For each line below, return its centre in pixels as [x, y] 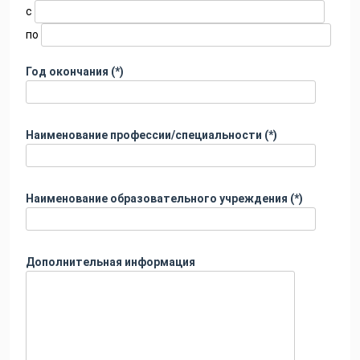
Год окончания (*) [75, 72]
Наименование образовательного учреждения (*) [164, 199]
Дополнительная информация [110, 262]
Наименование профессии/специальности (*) [151, 135]
